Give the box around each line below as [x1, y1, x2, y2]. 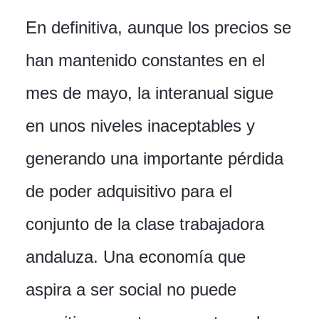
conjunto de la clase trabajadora [26, 214, 264, 234]
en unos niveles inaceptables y [26, 116, 255, 136]
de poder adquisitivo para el [26, 182, 232, 202]
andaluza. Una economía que [26, 247, 246, 267]
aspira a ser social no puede [26, 280, 236, 300]
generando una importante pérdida [26, 149, 283, 169]
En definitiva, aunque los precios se [26, 18, 291, 38]
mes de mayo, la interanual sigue [26, 83, 273, 103]
